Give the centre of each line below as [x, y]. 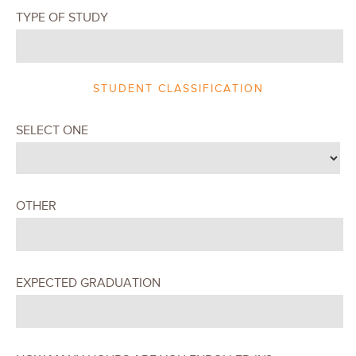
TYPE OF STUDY [62, 17]
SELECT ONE [52, 130]
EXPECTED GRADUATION [88, 282]
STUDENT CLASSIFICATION [178, 88]
